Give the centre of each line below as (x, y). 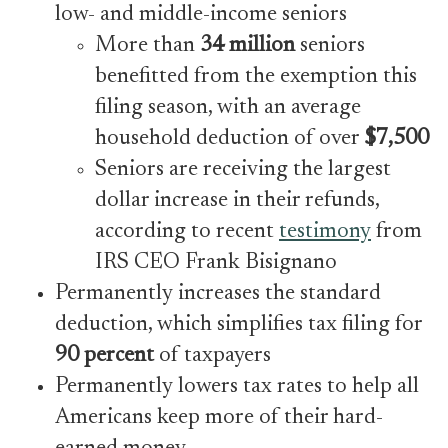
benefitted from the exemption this (256, 77)
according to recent (187, 232)
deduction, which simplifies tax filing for (238, 325)
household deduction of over (229, 139)
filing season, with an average (228, 108)
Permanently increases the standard (218, 294)
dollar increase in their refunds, (237, 201)
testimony (325, 232)
